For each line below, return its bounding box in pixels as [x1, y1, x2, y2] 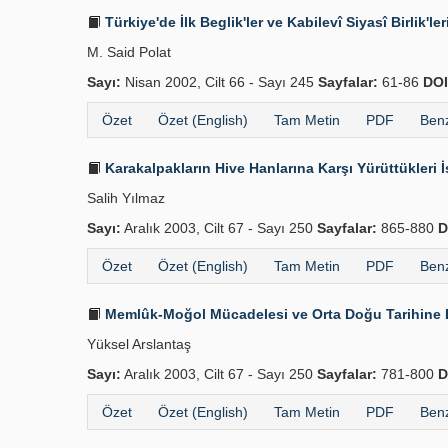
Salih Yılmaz [87, 190, 165, 206]
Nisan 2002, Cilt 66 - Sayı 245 [121, 74, 318, 90]
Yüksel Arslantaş [87, 336, 191, 352]
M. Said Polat [87, 44, 171, 60]
